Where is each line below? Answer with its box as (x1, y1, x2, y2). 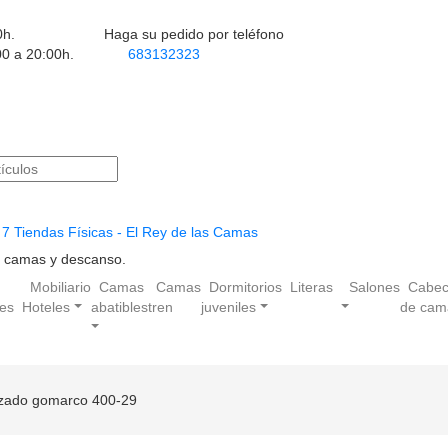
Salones (349, 278, 400, 295)
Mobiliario (30, 278, 91, 295)
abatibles (91, 298, 148, 315)
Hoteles (22, 298, 70, 315)
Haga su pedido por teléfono (104, 26, 284, 42)
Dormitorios (209, 278, 282, 295)
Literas (290, 278, 333, 295)
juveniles (201, 298, 256, 315)
